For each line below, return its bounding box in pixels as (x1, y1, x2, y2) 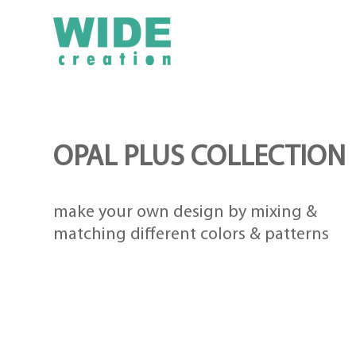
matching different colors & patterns (53, 226, 330, 244)
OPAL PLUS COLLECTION (53, 144, 346, 172)
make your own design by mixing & (53, 203, 318, 222)
